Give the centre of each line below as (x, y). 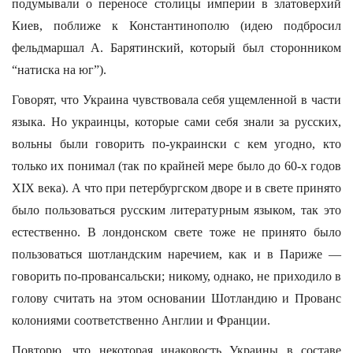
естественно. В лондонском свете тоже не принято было (176, 232)
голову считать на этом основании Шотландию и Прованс (176, 298)
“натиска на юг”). (59, 70)
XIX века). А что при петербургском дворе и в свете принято (176, 188)
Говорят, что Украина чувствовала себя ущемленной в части (176, 100)
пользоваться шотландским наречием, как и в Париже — (176, 254)
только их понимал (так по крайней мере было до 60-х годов (176, 166)
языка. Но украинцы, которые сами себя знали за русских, (176, 122)
